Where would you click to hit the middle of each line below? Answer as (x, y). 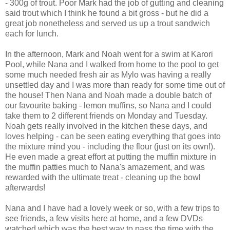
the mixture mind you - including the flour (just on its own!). (110, 146)
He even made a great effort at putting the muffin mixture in (111, 157)
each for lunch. (32, 33)
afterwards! (25, 187)
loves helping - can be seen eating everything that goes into (113, 136)
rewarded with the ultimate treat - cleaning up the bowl (103, 177)
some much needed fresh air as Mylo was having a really (108, 74)
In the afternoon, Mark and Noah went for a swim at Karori (109, 54)
